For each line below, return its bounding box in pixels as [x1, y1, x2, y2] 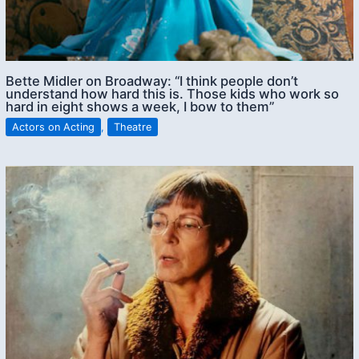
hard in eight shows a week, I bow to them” [6, 98, 275, 115]
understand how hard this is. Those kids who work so [6, 85, 340, 102]
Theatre [114, 120, 152, 133]
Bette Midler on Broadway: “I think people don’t [6, 72, 299, 89]
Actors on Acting [12, 120, 95, 133]
